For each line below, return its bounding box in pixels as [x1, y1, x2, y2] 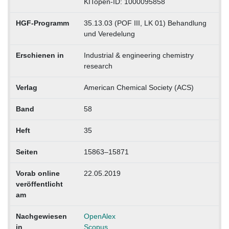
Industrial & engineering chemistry [83, 51, 194, 59]
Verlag [15, 83, 37, 91]
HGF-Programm [15, 18, 69, 27]
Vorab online [15, 169, 60, 177]
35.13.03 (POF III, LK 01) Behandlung [83, 18, 207, 27]
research [83, 61, 112, 70]
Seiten [15, 147, 38, 156]
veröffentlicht [15, 179, 63, 188]
